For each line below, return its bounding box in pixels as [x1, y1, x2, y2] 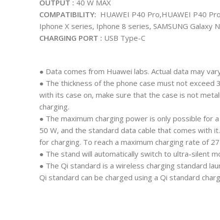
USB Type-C [102, 33, 145, 43]
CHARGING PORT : [39, 33, 102, 43]
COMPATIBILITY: [39, 9, 98, 19]
